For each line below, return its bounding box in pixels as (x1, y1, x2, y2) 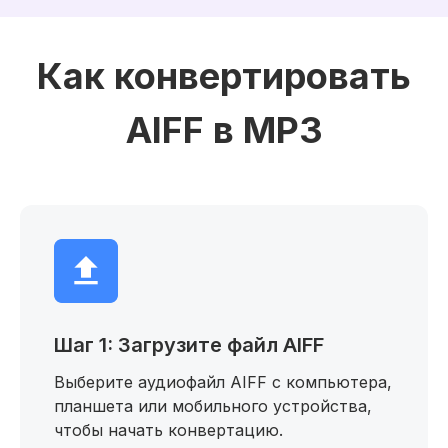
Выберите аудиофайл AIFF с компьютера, (54, 372, 392, 392)
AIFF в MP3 (125, 108, 323, 152)
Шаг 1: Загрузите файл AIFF (54, 333, 324, 357)
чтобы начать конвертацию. (54, 420, 283, 440)
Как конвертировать (37, 54, 411, 98)
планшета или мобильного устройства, (54, 396, 372, 416)
